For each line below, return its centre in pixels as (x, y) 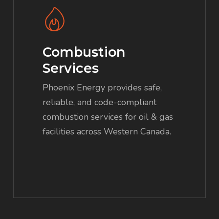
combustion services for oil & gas (108, 117)
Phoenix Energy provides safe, (102, 88)
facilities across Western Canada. (107, 132)
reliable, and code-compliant (100, 102)
